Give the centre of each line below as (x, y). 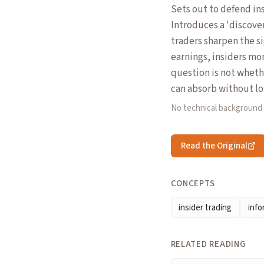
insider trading (205, 207)
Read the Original (214, 146)
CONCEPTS (193, 183)
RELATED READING (208, 244)
